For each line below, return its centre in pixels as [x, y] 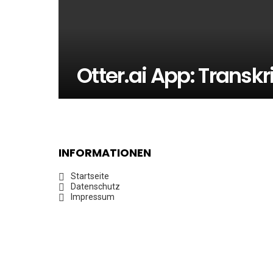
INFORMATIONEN [105, 153]
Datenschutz [95, 186]
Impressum [93, 197]
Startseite [90, 176]
